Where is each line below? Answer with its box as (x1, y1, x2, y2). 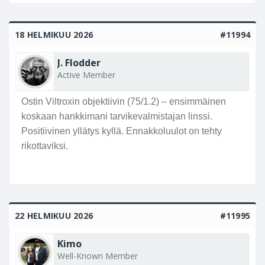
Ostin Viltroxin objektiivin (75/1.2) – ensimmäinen (21, 96, 226, 107)
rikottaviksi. (21, 141, 68, 151)
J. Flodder (57, 56, 101, 70)
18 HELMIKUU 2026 (15, 29, 93, 41)
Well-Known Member (57, 250, 138, 262)
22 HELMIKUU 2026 (15, 210, 93, 222)
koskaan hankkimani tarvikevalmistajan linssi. (21, 111, 212, 122)
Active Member (57, 69, 115, 81)
